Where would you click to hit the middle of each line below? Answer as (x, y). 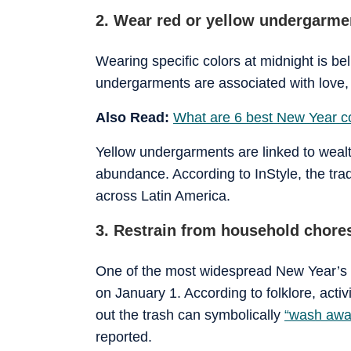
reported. (124, 337)
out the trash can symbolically (190, 315)
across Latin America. (163, 195)
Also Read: (134, 117)
